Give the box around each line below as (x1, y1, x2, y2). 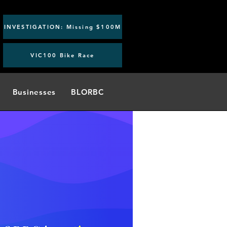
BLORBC (71, 87, 104, 97)
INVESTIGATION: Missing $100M (4, 23, 122, 30)
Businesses (12, 87, 56, 97)
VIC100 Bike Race (30, 52, 95, 59)
